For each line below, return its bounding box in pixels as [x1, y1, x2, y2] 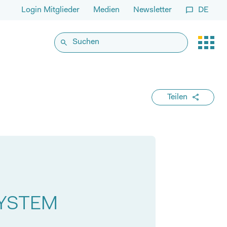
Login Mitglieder [21, 6, 80, 14]
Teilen [167, 93, 187, 101]
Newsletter [133, 6, 172, 14]
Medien [93, 6, 120, 14]
